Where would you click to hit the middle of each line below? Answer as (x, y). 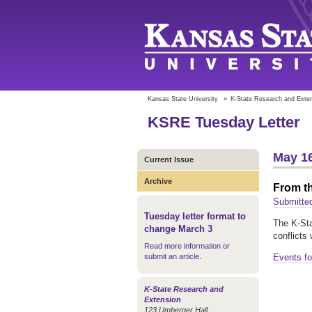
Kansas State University (183, 99)
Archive (158, 181)
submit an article (172, 256)
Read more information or (187, 246)
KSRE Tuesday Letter (224, 122)
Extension (163, 299)
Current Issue (169, 159)
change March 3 (178, 229)
